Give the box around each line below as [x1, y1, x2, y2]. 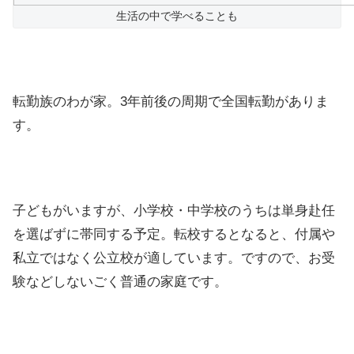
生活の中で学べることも [116, 10, 238, 23]
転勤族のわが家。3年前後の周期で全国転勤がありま [13, 94, 329, 110]
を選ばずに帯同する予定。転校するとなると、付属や [13, 226, 335, 242]
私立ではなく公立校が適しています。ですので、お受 [13, 250, 335, 265]
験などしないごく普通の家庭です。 [13, 273, 228, 289]
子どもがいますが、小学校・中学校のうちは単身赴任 [13, 202, 335, 218]
